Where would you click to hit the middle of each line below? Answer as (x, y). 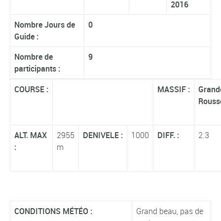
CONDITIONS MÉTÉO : (53, 211)
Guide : (26, 36)
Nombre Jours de (45, 24)
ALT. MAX (31, 135)
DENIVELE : (103, 135)
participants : (37, 68)
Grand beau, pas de (170, 211)
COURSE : (31, 89)
